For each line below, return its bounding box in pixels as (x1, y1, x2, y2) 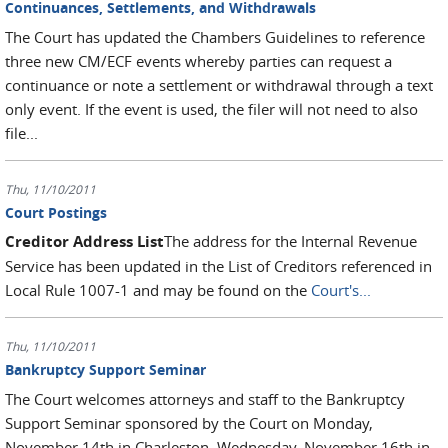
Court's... (311, 280, 371, 300)
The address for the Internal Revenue (164, 231, 417, 251)
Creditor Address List (5, 231, 164, 252)
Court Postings (5, 202, 107, 222)
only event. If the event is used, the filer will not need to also (5, 98, 418, 119)
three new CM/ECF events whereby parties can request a (5, 50, 392, 71)
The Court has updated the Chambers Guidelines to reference (5, 26, 425, 47)
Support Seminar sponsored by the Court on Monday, (5, 412, 373, 433)
